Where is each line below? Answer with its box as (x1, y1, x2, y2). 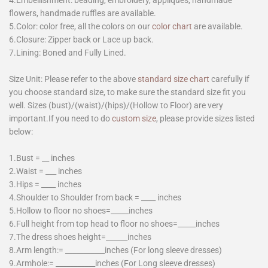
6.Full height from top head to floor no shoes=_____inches (9, 218, 220, 229)
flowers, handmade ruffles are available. (9, 8, 156, 18)
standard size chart (138, 74, 209, 84)
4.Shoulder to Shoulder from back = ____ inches (9, 192, 181, 202)
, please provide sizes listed (156, 113, 255, 123)
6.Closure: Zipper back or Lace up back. (9, 34, 154, 44)
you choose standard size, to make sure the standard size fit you (9, 87, 246, 97)
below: (9, 126, 33, 136)
